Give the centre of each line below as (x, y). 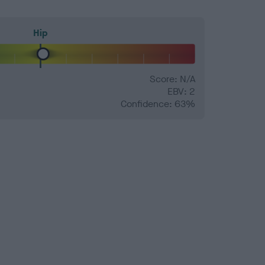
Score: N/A (172, 79)
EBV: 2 (181, 92)
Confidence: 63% (158, 104)
